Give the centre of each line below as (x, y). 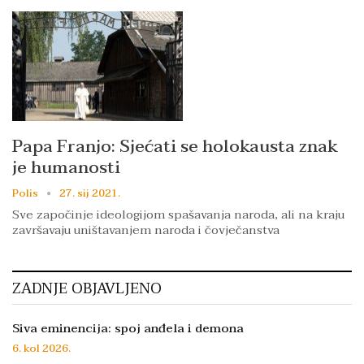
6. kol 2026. (41, 348)
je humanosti (66, 167)
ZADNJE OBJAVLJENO (87, 288)
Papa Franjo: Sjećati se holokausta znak (175, 146)
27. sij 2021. (90, 193)
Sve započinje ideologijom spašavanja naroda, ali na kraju (178, 214)
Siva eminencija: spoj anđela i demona (128, 328)
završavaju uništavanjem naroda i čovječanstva (146, 230)
